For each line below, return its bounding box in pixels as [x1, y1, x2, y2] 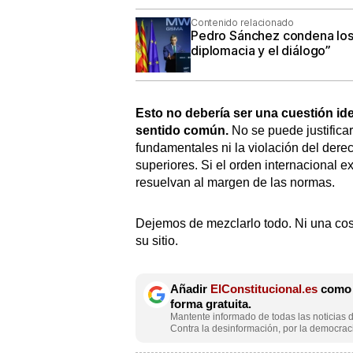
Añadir [170, 281, 210, 295]
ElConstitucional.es [210, 281, 318, 295]
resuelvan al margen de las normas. [136, 175, 335, 189]
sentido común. [136, 123, 232, 137]
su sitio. [136, 233, 178, 247]
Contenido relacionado [191, 16, 294, 28]
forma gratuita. [170, 296, 251, 310]
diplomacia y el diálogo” [191, 42, 332, 58]
